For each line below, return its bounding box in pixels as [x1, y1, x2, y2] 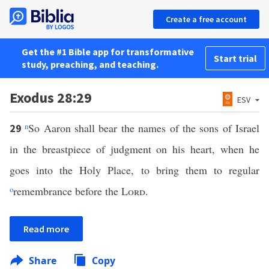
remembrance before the [13, 184, 121, 198]
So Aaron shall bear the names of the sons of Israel [28, 121, 260, 135]
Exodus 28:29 [10, 88, 92, 107]
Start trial [214, 52, 257, 64]
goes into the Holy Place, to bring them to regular [10, 163, 259, 177]
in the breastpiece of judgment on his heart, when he [10, 142, 259, 156]
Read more [23, 223, 69, 235]
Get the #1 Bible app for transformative [22, 46, 194, 58]
